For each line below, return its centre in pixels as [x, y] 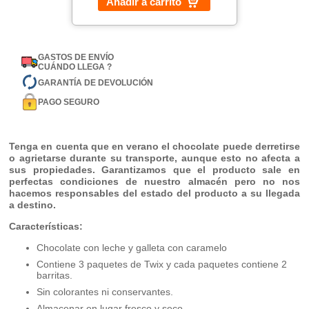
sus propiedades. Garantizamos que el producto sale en [154, 170]
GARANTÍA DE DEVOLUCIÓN [96, 82]
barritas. [55, 276]
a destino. [33, 205]
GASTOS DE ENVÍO [76, 58]
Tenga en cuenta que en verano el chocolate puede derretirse [154, 147]
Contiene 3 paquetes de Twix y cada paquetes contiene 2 [162, 265]
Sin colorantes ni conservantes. [105, 292]
